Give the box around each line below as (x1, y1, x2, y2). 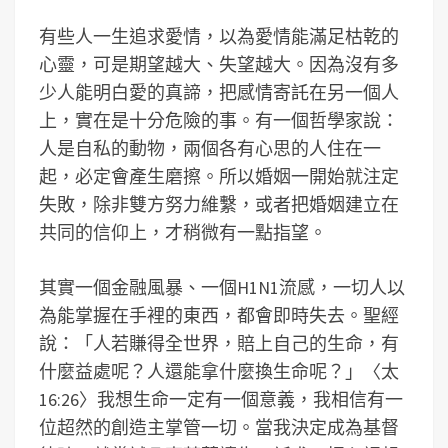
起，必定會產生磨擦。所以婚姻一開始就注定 (39, 165, 399, 188)
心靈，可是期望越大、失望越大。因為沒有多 (39, 53, 399, 76)
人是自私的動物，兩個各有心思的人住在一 (39, 137, 381, 160)
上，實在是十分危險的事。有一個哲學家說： (39, 109, 399, 132)
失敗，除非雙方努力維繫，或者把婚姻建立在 (39, 193, 399, 216)
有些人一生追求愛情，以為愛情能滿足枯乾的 (39, 25, 399, 48)
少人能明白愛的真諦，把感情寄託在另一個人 (39, 81, 399, 104)
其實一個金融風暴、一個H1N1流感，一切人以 (39, 276, 405, 299)
